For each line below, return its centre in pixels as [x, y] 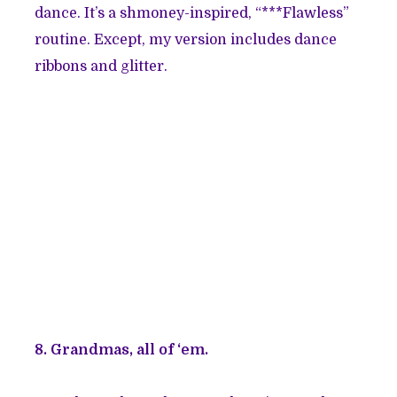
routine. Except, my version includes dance [186, 40]
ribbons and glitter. [101, 67]
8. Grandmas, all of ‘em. [122, 350]
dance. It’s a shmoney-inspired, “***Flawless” [192, 14]
